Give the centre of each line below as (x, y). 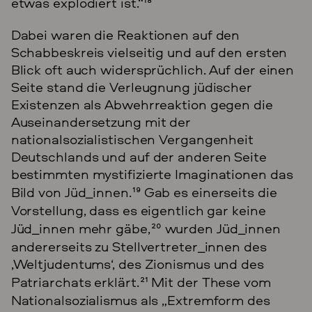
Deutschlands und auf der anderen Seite (139, 156)
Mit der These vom (209, 281)
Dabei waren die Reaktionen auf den (125, 34)
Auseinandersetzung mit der (101, 121)
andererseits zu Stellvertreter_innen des (139, 246)
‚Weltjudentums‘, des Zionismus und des (137, 263)
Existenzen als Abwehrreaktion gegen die (142, 104)
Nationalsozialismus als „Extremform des (140, 299)
